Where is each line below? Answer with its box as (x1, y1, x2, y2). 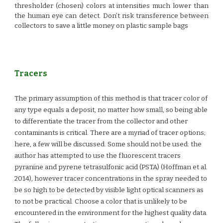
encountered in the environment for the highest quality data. (14, 209, 208, 217)
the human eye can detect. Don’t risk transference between (14, 12, 209, 20)
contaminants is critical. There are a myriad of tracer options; (14, 129, 206, 137)
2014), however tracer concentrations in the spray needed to (14, 175, 208, 183)
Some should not (108, 140, 162, 148)
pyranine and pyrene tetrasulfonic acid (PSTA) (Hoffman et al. (14, 163, 208, 171)
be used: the (161, 140, 202, 148)
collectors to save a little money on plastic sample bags (14, 22, 189, 30)
